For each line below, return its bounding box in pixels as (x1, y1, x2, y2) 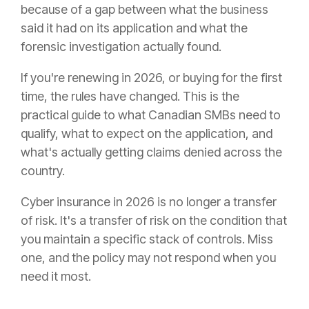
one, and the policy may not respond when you (21, 250, 276, 266)
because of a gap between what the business (21, 2, 268, 17)
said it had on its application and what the (21, 21, 248, 36)
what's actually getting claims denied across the (21, 145, 282, 160)
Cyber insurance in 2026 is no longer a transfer (21, 195, 277, 210)
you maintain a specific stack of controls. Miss (21, 232, 273, 247)
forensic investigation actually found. (21, 39, 221, 54)
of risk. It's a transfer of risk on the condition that (21, 213, 287, 228)
